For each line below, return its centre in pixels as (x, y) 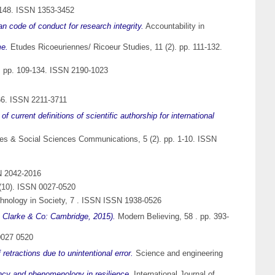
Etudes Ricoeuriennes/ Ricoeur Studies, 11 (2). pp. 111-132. (115, 47)
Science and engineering (178, 254)
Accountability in (174, 26)
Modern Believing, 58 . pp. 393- (172, 217)
